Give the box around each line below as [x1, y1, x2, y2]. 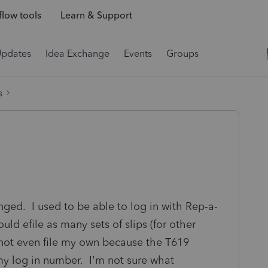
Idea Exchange [45, 48, 109, 59]
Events [124, 48, 152, 59]
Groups [166, 48, 199, 59]
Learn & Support [60, 10, 132, 22]
